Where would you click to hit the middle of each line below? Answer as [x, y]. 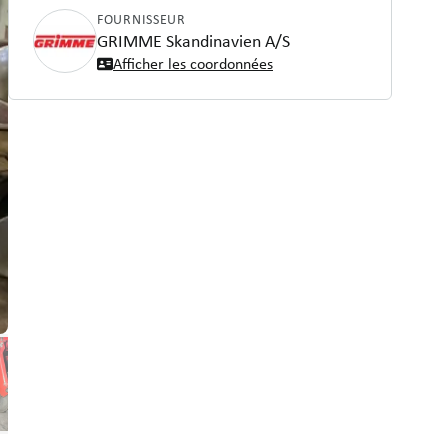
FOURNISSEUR [141, 19]
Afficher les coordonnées [193, 63]
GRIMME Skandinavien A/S [193, 40]
